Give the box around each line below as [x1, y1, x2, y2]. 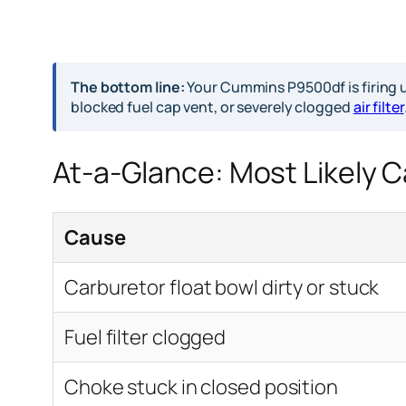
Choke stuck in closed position [64, 373, 338, 401]
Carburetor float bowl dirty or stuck [64, 274, 380, 302]
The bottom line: [71, 77, 185, 98]
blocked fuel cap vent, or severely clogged [71, 97, 353, 118]
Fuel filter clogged [64, 324, 227, 352]
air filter [353, 97, 404, 118]
